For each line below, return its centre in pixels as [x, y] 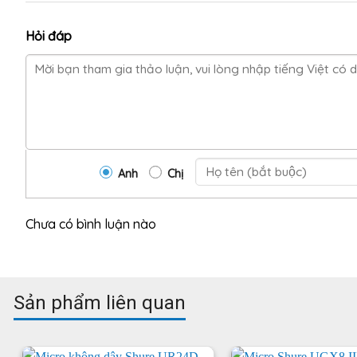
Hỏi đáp [49, 35]
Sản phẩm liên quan [100, 302]
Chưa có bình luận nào [91, 224]
